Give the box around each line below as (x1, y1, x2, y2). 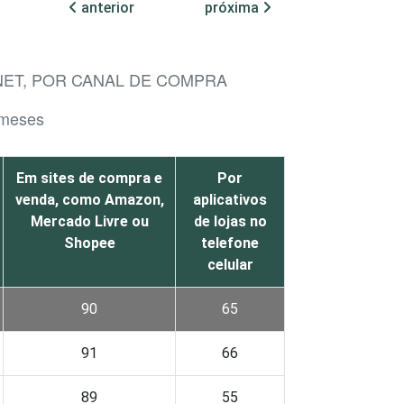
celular (207, 256, 253, 274)
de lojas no (193, 213, 267, 231)
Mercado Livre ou (30, 213, 149, 231)
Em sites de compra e (16, 170, 162, 188)
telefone (201, 234, 259, 252)
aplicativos (193, 191, 267, 209)
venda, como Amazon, (14, 191, 164, 209)
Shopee (63, 234, 115, 252)
